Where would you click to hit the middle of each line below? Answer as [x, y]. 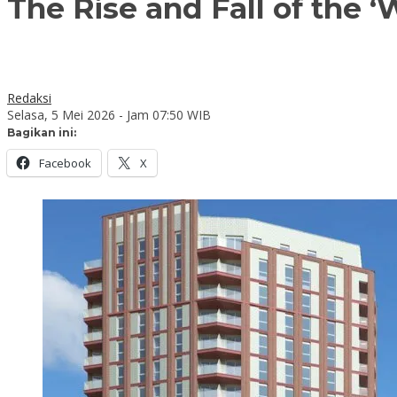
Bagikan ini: [42, 132]
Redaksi [29, 97]
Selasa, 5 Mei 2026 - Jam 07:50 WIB [109, 114]
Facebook [65, 163]
